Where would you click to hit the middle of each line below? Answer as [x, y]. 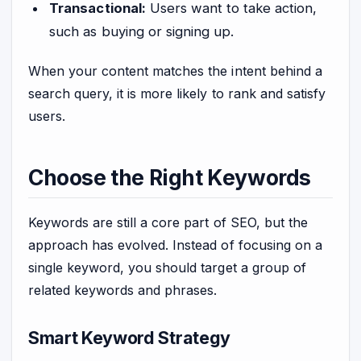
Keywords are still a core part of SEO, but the [168, 222]
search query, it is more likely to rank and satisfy [177, 94]
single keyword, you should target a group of [167, 267]
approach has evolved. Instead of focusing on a [175, 245]
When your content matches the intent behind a [175, 71]
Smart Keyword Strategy [129, 337]
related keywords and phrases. [123, 290]
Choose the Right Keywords [170, 177]
